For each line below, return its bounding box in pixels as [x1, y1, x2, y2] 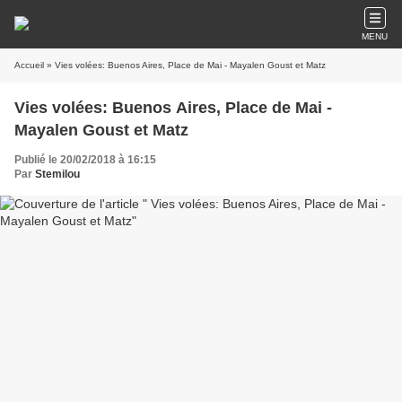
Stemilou [35, 168, 80, 180]
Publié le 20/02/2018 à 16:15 [14, 153, 156, 166]
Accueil [14, 60, 44, 70]
